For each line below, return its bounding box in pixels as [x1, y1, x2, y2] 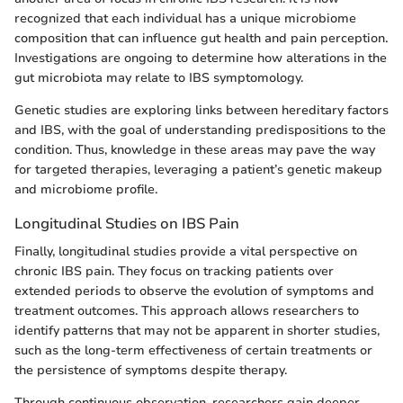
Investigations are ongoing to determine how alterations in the [14, 49, 387, 67]
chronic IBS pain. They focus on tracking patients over [14, 262, 334, 280]
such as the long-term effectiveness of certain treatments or [14, 341, 372, 359]
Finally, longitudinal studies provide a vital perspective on [14, 242, 357, 260]
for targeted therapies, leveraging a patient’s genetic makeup [14, 160, 382, 178]
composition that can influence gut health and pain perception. [14, 29, 388, 47]
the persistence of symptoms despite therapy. [14, 361, 287, 379]
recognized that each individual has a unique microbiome [14, 9, 356, 27]
